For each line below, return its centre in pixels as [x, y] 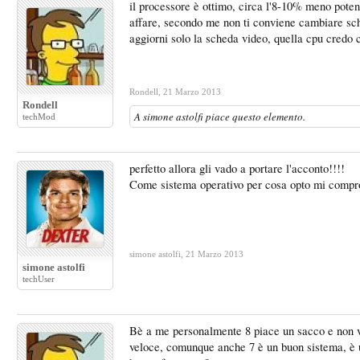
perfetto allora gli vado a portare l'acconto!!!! [237, 168]
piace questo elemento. [254, 117]
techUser [39, 279]
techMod [39, 117]
